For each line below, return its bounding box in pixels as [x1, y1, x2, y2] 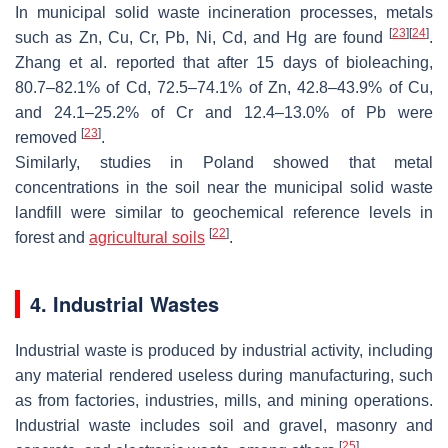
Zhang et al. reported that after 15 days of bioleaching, [15, 53, 433, 71]
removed [15, 128, 81, 146]
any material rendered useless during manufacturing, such [15, 366, 433, 384]
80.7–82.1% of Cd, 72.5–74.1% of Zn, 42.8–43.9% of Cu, [15, 78, 433, 96]
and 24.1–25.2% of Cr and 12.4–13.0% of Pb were [15, 103, 433, 121]
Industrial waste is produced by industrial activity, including [15, 341, 433, 359]
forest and [15, 228, 89, 246]
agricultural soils [89, 228, 205, 246]
